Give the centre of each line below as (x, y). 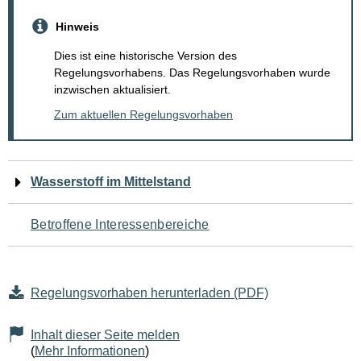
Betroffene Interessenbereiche (120, 225)
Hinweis (77, 26)
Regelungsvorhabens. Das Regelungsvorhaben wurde (192, 73)
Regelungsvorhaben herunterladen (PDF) (149, 293)
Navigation (66, 177)
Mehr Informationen (90, 351)
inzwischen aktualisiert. (112, 90)
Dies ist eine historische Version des (145, 56)
